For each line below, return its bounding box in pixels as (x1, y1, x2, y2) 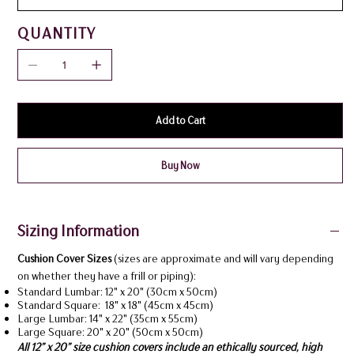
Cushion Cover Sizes (17, 251, 114, 265)
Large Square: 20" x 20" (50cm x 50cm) (17, 325, 203, 339)
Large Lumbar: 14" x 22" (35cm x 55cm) (17, 311, 198, 326)
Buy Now (161, 159, 201, 172)
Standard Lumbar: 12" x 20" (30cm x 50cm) (17, 284, 217, 299)
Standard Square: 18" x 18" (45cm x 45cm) (17, 298, 213, 312)
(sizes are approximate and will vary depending (113, 251, 333, 265)
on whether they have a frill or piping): (17, 269, 196, 283)
